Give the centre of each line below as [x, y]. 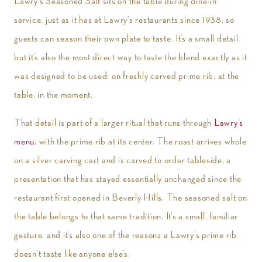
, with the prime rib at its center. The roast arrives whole [141, 142]
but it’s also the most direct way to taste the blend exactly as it [131, 57]
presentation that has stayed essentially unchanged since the [128, 179]
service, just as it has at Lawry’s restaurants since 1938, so [124, 20]
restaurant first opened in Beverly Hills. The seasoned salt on [131, 198]
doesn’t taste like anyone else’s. [72, 254]
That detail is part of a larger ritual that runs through [114, 123]
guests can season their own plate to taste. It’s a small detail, [127, 39]
